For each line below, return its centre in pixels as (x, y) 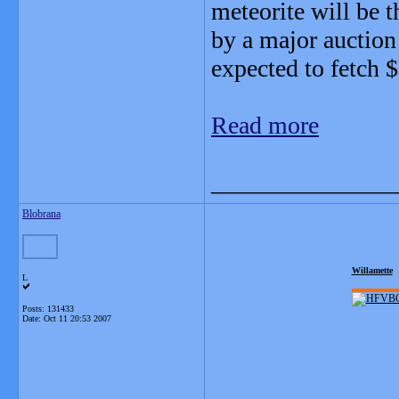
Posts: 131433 (48, 309)
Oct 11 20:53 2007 (77, 318)
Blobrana (41, 214)
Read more (265, 125)
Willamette (372, 270)
